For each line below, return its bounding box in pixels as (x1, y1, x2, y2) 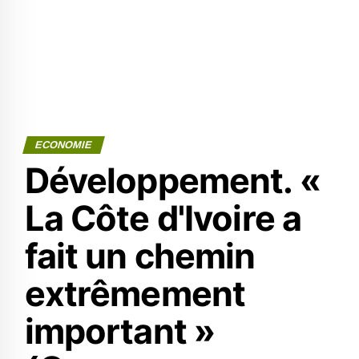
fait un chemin (24, 235, 256, 276)
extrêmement (24, 272, 246, 314)
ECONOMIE (33, 139, 94, 151)
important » (24, 310, 216, 352)
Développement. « (24, 159, 321, 201)
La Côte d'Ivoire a (24, 197, 302, 239)
